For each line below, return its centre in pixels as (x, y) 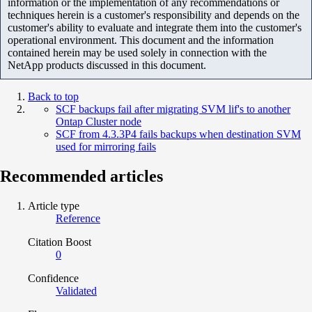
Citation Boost (60, 242)
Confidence (53, 278)
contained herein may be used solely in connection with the (137, 52)
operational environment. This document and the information (141, 40)
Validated (76, 290)
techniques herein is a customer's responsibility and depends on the (154, 15)
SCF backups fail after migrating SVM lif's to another (173, 109)
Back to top (53, 96)
